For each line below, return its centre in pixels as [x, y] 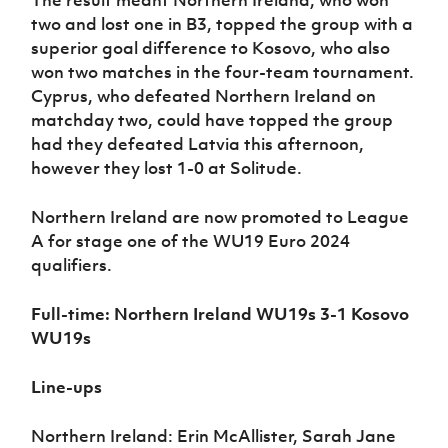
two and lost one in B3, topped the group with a [222, 24]
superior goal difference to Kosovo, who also [211, 48]
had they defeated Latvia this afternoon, [198, 144]
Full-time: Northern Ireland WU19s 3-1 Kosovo [220, 314]
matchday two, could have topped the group [212, 120]
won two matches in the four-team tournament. [223, 72]
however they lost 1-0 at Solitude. [167, 168]
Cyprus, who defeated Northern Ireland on [204, 96]
